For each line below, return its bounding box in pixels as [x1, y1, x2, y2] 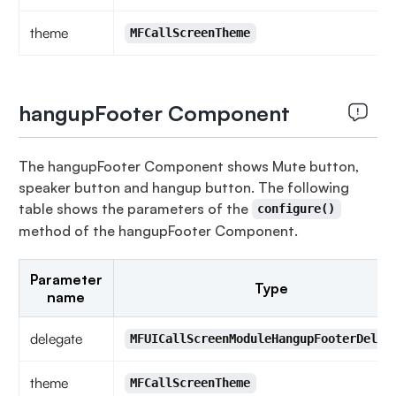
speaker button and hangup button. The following [18, 178, 349, 196]
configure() [257, 202, 336, 217]
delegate [29, 329, 82, 347]
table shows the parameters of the [18, 199, 252, 217]
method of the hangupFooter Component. [18, 221, 298, 240]
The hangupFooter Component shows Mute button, [18, 156, 359, 175]
